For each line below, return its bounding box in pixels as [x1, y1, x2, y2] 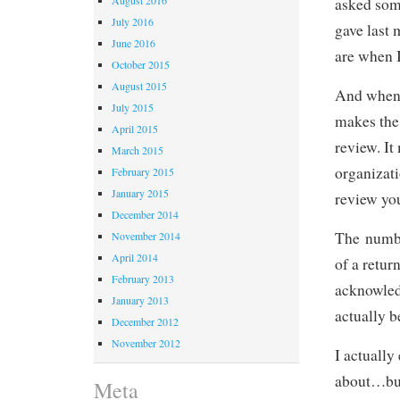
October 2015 [112, 56, 170, 71]
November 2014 [112, 228, 180, 243]
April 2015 [112, 121, 158, 136]
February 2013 [112, 271, 174, 286]
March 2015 [112, 142, 163, 157]
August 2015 [112, 78, 167, 93]
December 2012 [112, 313, 179, 329]
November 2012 [112, 335, 180, 350]
